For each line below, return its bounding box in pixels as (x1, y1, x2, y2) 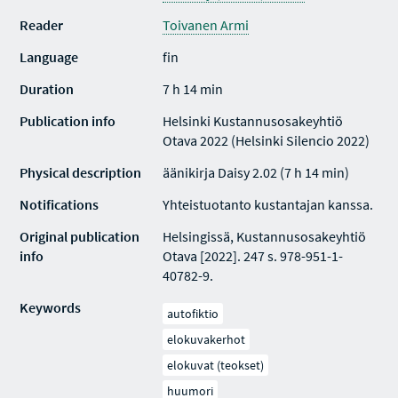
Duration (20, 80, 75, 98)
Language (20, 48, 79, 66)
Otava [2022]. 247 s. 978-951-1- (163, 247, 344, 265)
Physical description (20, 163, 142, 181)
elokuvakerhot (167, 331, 246, 347)
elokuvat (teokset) (167, 357, 265, 373)
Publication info (20, 112, 116, 130)
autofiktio (167, 306, 219, 322)
